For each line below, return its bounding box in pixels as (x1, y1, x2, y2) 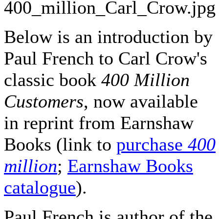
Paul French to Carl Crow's (4, 47, 207, 68)
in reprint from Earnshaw (4, 112, 194, 133)
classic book (4, 69, 101, 90)
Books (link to (4, 133, 116, 154)
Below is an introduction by (4, 26, 213, 47)
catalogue (4, 176, 76, 197)
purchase (116, 133, 188, 154)
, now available (84, 90, 198, 111)
